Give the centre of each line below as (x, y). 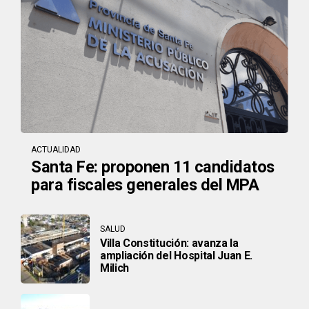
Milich (115, 268)
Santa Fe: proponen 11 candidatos (153, 167)
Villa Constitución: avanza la (169, 243)
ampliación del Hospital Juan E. (177, 256)
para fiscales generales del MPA (145, 185)
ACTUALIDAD (56, 149)
